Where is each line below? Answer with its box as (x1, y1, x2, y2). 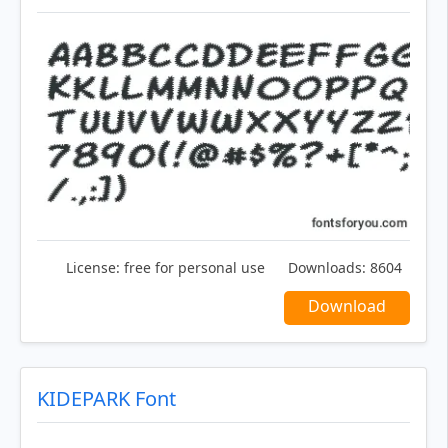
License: (66, 257, 120, 277)
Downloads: (288, 257, 366, 277)
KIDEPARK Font (37, 384, 176, 412)
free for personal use (120, 257, 265, 277)
